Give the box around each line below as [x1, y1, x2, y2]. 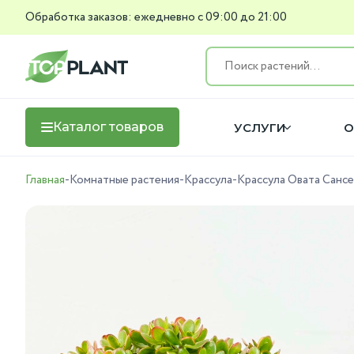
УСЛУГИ [233, 119, 285, 135]
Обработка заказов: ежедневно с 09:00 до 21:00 [25, 8, 287, 26]
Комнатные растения [70, 171, 179, 189]
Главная [25, 171, 65, 189]
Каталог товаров [53, 119, 164, 134]
